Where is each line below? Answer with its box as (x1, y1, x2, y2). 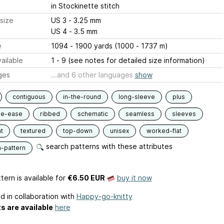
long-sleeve (118, 93, 155, 100)
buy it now (116, 173, 152, 182)
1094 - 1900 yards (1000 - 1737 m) (50, 41, 168, 50)
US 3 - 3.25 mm (68, 16, 101, 24)
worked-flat (146, 127, 181, 134)
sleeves (171, 110, 196, 117)
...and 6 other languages (50, 70, 135, 79)
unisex (109, 127, 129, 134)
